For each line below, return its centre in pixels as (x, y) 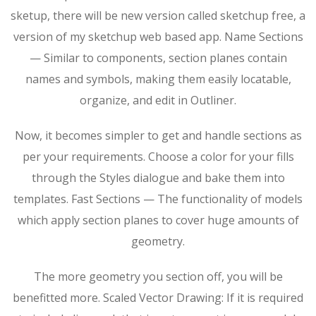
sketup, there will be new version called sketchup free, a (158, 16)
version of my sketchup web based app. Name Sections (158, 37)
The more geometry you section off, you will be (158, 276)
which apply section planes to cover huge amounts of (158, 220)
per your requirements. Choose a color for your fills (158, 157)
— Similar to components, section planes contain (158, 58)
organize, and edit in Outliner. (158, 100)
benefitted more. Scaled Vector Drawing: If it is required (158, 298)
